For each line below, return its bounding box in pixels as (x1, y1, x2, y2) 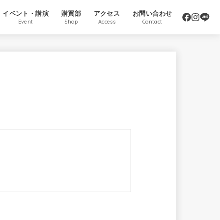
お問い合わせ (132, 10, 172, 17)
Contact (142, 18, 163, 26)
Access (98, 18, 116, 26)
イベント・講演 (2, 10, 49, 17)
